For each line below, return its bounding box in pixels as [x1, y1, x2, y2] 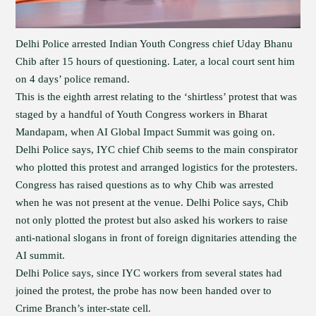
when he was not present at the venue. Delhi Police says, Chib [16, 197, 289, 208]
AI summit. [16, 250, 66, 261]
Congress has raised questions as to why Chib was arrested [16, 179, 274, 190]
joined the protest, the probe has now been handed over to [16, 285, 272, 296]
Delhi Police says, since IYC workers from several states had [16, 267, 283, 279]
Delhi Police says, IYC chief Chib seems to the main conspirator [16, 144, 298, 155]
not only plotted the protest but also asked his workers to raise [16, 214, 288, 226]
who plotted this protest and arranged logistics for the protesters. [16, 162, 298, 173]
